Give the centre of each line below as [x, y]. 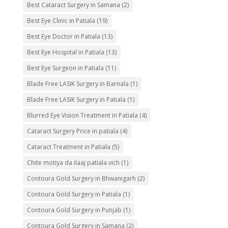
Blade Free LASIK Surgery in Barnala [78, 83]
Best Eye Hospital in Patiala [65, 52]
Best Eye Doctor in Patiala [63, 36]
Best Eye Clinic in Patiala [61, 20]
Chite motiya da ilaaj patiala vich [73, 162]
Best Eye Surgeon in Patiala [65, 68]
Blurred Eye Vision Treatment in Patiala [82, 115]
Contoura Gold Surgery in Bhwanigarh [81, 178]
